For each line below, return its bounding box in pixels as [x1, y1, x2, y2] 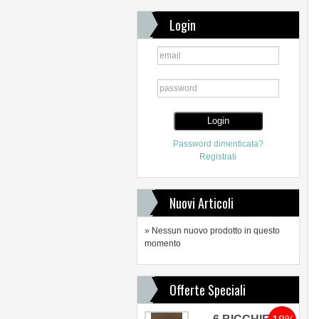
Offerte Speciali [169, 281, 246, 299]
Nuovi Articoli [169, 194, 234, 212]
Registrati [199, 152, 237, 162]
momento [144, 239, 181, 249]
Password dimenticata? [172, 139, 263, 149]
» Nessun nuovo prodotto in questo [144, 226, 280, 236]
